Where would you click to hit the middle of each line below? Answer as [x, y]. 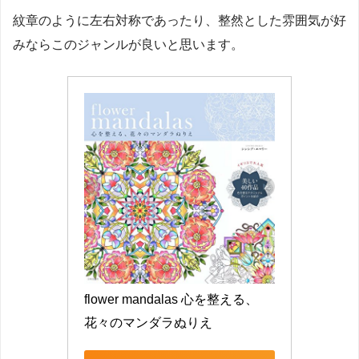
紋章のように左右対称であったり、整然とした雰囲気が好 [179, 21]
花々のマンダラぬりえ [148, 323]
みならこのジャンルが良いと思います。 [128, 45]
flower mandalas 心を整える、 [171, 300]
